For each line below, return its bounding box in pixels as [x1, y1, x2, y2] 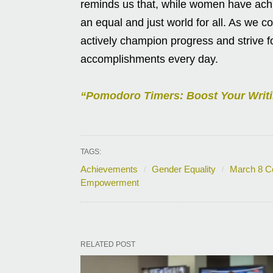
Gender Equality [152, 163, 216, 174]
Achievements [80, 163, 138, 174]
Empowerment [80, 177, 139, 188]
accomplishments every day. [80, 52, 218, 65]
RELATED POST [80, 239, 135, 249]
